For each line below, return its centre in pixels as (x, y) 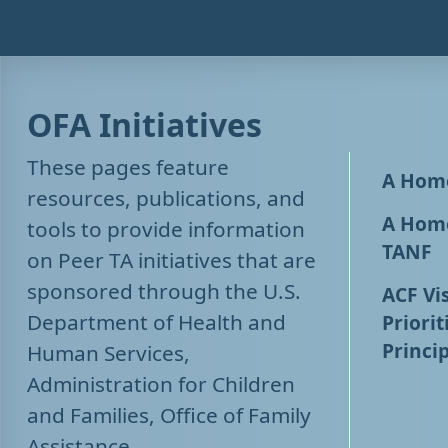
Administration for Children (161, 384)
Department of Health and (156, 322)
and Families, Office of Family (169, 415)
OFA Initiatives (144, 124)
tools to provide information (166, 229)
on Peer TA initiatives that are (171, 260)
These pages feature (128, 167)
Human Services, (108, 353)
